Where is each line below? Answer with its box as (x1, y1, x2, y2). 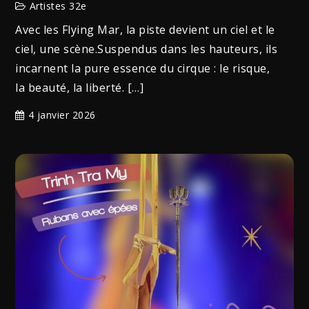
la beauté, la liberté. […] (15, 80, 144, 96)
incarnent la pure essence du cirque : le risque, (15, 61, 270, 77)
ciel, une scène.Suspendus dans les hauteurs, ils (15, 41, 278, 57)
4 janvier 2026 (28, 108, 96, 122)
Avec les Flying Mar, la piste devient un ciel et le (15, 22, 275, 38)
